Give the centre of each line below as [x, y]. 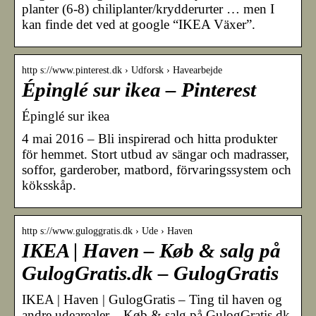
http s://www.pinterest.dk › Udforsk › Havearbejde [122, 70]
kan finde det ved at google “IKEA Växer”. [139, 24]
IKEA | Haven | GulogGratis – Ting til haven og [152, 299]
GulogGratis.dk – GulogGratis [150, 273]
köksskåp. [49, 185]
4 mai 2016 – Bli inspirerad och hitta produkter [150, 138]
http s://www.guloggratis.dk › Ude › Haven [107, 231]
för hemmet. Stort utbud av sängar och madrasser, [156, 154]
